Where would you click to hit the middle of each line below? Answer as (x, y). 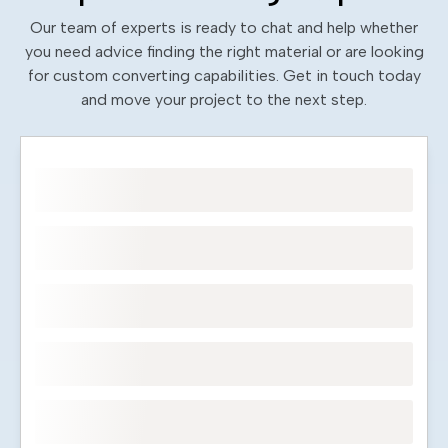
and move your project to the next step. (224, 99)
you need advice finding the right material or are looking (224, 51)
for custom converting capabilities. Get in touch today (224, 75)
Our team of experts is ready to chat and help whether (224, 27)
